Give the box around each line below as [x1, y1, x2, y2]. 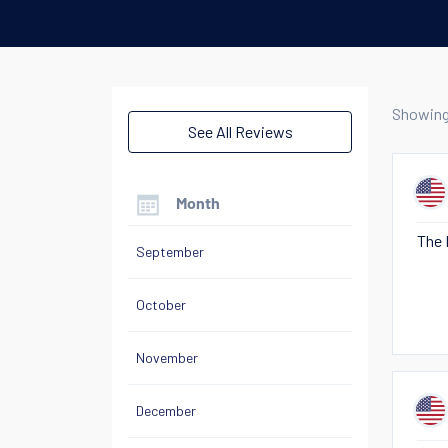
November [136, 349, 198, 366]
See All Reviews [187, 122, 293, 141]
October [136, 296, 186, 313]
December [136, 402, 196, 419]
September [136, 243, 204, 260]
